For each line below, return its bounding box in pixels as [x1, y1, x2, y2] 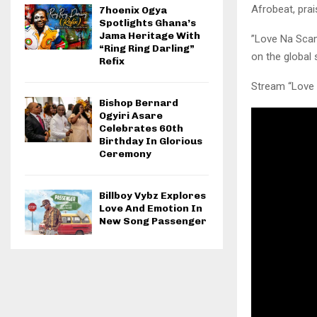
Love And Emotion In [99, 202, 202, 215]
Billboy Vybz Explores [99, 190, 206, 202]
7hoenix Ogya [99, 4, 167, 17]
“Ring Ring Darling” [99, 42, 195, 55]
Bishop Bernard [99, 97, 178, 110]
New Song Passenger [99, 215, 207, 228]
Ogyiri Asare [99, 110, 163, 122]
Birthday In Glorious [99, 135, 202, 148]
